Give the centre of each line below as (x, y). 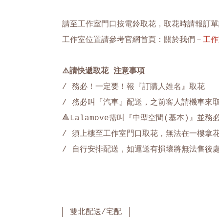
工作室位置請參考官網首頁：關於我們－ (132, 40)
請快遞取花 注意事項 (107, 71)
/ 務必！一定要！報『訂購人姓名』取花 (133, 87)
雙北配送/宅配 (96, 212)
